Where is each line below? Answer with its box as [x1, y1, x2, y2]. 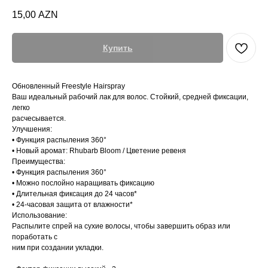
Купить [102, 43, 133, 53]
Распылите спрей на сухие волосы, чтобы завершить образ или [12, 222, 230, 231]
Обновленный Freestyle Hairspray [12, 82, 125, 91]
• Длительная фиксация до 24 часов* [12, 190, 137, 199]
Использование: [12, 211, 67, 220]
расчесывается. [12, 114, 66, 123]
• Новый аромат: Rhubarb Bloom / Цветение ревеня [12, 147, 186, 156]
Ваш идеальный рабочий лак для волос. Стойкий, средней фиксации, [12, 93, 248, 102]
